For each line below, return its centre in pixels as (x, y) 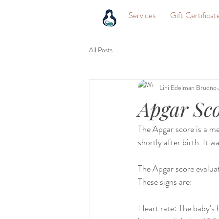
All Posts (101, 50)
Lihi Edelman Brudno (188, 87)
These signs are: (165, 182)
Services (142, 15)
